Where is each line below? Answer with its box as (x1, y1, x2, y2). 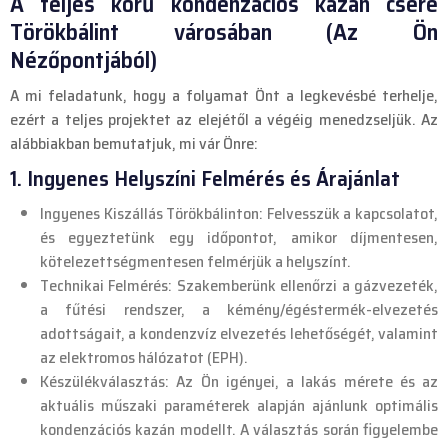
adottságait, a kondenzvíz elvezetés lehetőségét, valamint (40, 321, 438, 347)
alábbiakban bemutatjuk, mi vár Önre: (10, 131, 258, 157)
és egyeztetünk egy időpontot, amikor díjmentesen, (40, 225, 438, 251)
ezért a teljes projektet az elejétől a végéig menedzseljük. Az (10, 107, 438, 133)
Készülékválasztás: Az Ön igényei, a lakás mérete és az (40, 369, 438, 395)
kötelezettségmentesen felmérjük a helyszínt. (40, 249, 351, 275)
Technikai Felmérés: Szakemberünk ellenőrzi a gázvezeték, (40, 273, 438, 299)
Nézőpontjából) (10, 41, 157, 79)
